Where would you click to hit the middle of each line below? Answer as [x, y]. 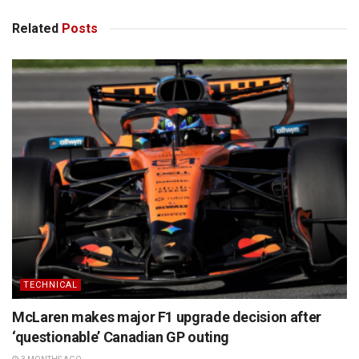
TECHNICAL [50, 285]
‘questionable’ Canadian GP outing [121, 337]
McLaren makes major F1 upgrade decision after [167, 317]
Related [35, 29]
